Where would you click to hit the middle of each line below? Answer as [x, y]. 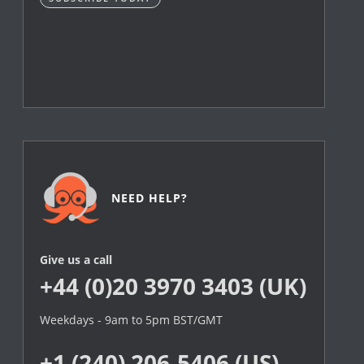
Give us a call [76, 260]
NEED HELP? [150, 198]
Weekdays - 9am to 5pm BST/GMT [132, 320]
